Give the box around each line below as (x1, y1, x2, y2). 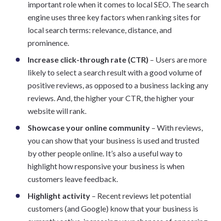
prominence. (28, 38, 69, 47)
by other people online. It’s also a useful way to (28, 148, 183, 158)
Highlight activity (28, 191, 90, 200)
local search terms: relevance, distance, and (28, 25, 172, 35)
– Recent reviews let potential (90, 191, 191, 200)
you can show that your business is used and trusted (28, 136, 199, 145)
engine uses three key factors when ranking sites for (28, 12, 201, 22)
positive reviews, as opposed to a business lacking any (28, 80, 208, 90)
